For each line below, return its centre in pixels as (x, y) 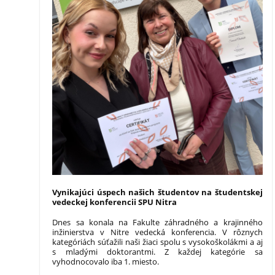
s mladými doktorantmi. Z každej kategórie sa (157, 251)
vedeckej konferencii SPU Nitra (115, 202)
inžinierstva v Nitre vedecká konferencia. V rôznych (157, 232)
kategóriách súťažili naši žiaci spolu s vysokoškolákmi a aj (157, 242)
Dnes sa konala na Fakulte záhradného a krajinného (157, 222)
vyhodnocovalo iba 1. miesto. (106, 261)
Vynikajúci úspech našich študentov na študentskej (157, 192)
